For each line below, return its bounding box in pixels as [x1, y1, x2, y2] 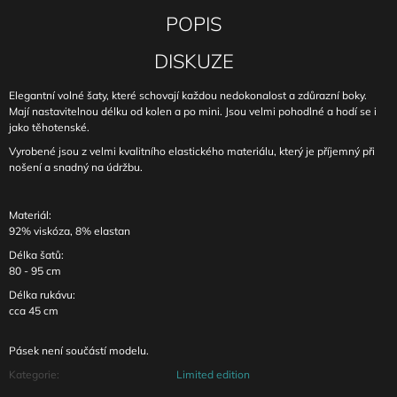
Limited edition [176, 368, 250, 382]
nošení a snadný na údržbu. [9, 160, 145, 175]
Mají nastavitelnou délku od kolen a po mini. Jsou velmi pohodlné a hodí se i [9, 105, 377, 119]
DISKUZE [153, 49, 234, 74]
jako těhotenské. [9, 121, 90, 135]
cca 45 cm [9, 304, 58, 318]
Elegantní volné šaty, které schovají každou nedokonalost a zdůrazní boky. [9, 89, 367, 103]
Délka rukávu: [9, 288, 75, 302]
